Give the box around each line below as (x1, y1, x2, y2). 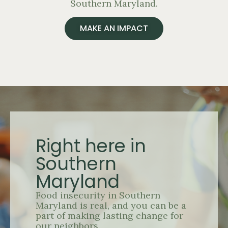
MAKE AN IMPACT (80, 22, 148, 34)
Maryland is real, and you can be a (36, 199, 186, 211)
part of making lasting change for (36, 209, 183, 221)
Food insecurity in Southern (36, 189, 160, 201)
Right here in (36, 133, 146, 158)
